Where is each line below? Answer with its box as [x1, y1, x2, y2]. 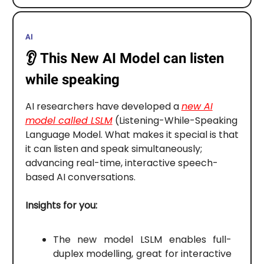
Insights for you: [25, 199, 97, 213]
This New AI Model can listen [39, 50, 224, 67]
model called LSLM [25, 114, 113, 128]
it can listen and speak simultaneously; [25, 142, 202, 156]
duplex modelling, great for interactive [52, 247, 232, 261]
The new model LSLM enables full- [52, 233, 232, 247]
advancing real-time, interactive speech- [25, 156, 218, 170]
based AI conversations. [25, 170, 136, 184]
